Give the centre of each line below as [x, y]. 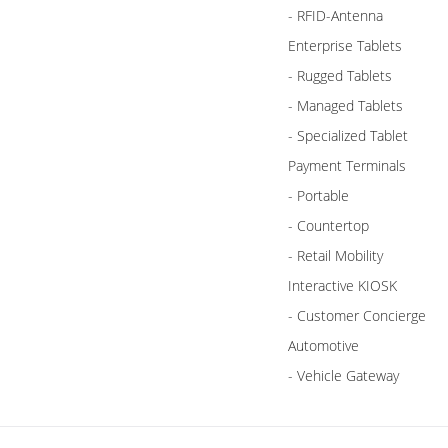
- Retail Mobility [335, 256]
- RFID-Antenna [335, 16]
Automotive [323, 346]
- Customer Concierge [357, 316]
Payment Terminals [347, 166]
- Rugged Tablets [340, 76]
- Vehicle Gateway [343, 376]
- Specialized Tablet [348, 136]
